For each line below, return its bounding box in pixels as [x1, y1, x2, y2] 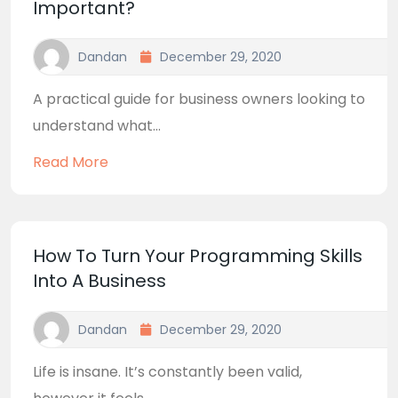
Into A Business [33, 268, 166, 293]
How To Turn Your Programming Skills [33, 243, 362, 268]
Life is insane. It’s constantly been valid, [33, 362, 302, 382]
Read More [33, 152, 108, 172]
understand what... [33, 115, 161, 136]
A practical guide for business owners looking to [33, 89, 365, 109]
